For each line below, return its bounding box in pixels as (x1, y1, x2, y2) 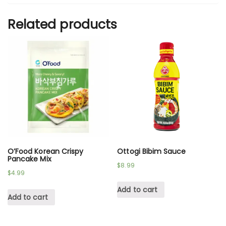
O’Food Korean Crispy (8, 146, 84, 157)
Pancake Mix (8, 154, 51, 164)
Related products (8, 15, 117, 33)
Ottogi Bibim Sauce (117, 146, 186, 157)
